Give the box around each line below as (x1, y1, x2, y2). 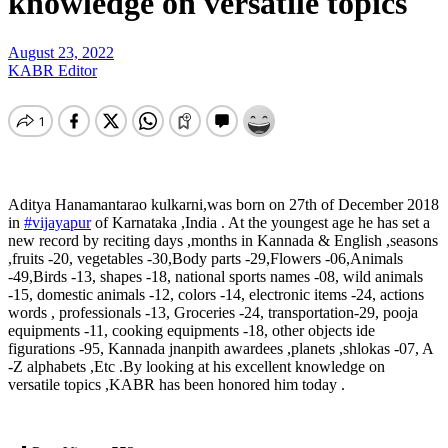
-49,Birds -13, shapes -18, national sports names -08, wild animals (8, 267, 423, 285)
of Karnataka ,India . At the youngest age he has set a (91, 213, 430, 231)
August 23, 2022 (8, 43, 114, 61)
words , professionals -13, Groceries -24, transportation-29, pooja (8, 303, 418, 321)
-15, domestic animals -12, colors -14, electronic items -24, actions (8, 285, 424, 303)
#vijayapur (24, 213, 91, 231)
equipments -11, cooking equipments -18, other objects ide (8, 321, 375, 339)
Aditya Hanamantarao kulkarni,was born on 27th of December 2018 (8, 195, 439, 213)
